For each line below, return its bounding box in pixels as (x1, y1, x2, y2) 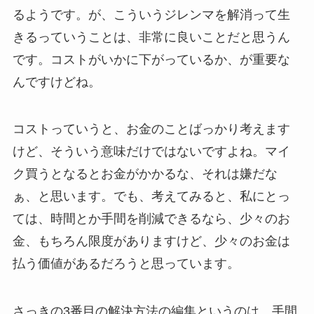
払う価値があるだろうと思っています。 (12, 257, 240, 271)
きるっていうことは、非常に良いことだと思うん (12, 29, 290, 44)
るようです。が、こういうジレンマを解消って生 (12, 7, 290, 22)
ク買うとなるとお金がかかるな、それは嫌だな (12, 167, 278, 182)
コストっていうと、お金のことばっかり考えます (12, 122, 290, 137)
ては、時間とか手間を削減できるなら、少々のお (12, 212, 290, 226)
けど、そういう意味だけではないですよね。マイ (12, 144, 290, 159)
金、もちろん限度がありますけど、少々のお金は (12, 234, 290, 249)
